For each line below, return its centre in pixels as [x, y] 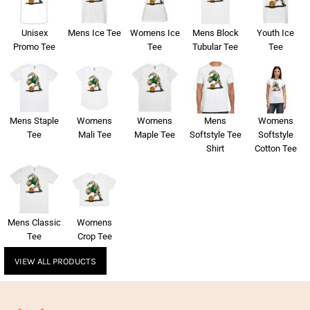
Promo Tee [35, 46]
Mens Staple [35, 121]
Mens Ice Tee [95, 33]
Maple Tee [155, 135]
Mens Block [215, 33]
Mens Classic [35, 223]
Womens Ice [155, 33]
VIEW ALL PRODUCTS [55, 261]
